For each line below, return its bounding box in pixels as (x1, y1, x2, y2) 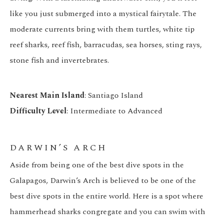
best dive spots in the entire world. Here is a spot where (10, 190, 203, 202)
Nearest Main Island (10, 90, 85, 102)
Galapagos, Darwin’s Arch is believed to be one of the (10, 175, 196, 187)
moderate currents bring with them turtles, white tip (10, 23, 195, 36)
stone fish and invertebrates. (10, 54, 109, 67)
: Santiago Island (85, 90, 143, 102)
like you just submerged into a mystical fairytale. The (10, 8, 197, 20)
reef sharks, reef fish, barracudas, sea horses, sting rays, (10, 39, 202, 51)
